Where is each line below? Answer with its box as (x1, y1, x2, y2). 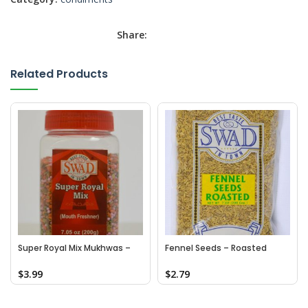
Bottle (18, 254, 45, 266)
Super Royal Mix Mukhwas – (18, 241, 131, 254)
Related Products (10, 65, 108, 82)
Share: (116, 27, 147, 41)
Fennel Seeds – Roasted (165, 241, 267, 254)
